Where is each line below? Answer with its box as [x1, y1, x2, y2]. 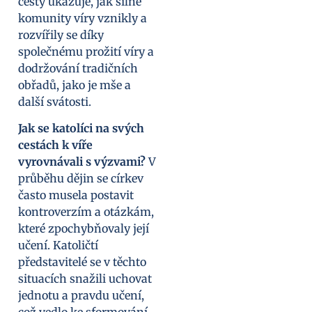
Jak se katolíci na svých [18, 121, 144, 136]
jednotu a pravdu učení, [18, 288, 144, 303]
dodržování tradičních [18, 61, 138, 75]
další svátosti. [18, 94, 91, 109]
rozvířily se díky [18, 27, 104, 42]
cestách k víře [18, 138, 93, 153]
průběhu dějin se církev [18, 171, 143, 186]
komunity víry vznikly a [18, 10, 147, 25]
